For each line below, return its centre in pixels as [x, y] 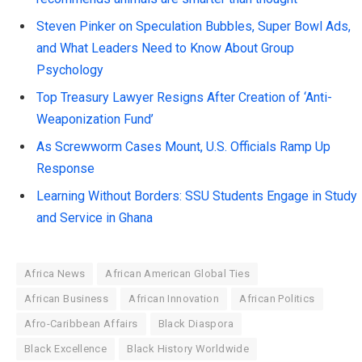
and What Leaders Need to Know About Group [165, 48]
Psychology [70, 70]
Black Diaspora [196, 324]
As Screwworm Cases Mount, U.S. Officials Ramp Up [183, 147]
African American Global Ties [178, 274]
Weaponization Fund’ [95, 120]
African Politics [277, 299]
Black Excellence [66, 349]
